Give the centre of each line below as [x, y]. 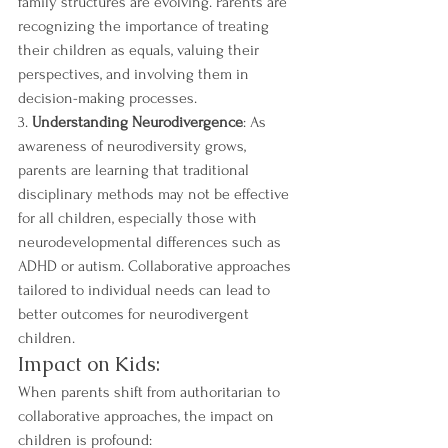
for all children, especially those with [139, 218]
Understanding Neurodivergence [137, 122]
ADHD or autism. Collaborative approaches [156, 266]
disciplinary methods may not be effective [155, 194]
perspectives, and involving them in [135, 74]
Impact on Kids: [89, 364]
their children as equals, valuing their [140, 50]
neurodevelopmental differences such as [151, 242]
